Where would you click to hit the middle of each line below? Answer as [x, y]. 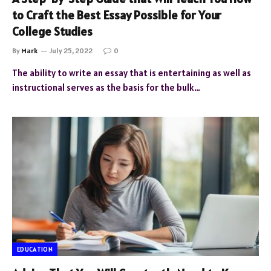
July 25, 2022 [71, 51]
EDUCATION [35, 249]
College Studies [52, 31]
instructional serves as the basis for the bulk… [106, 87]
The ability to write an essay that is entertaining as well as [132, 73]
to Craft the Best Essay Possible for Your [117, 15]
